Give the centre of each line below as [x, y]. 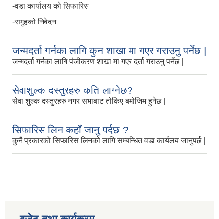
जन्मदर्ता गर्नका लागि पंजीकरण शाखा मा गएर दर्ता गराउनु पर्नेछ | [98, 62]
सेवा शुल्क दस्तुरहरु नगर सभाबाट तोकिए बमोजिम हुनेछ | [89, 101]
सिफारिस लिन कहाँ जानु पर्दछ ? [70, 130]
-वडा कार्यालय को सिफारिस [51, 6]
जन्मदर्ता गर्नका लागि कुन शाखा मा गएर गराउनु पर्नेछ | [109, 51]
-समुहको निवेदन [35, 22]
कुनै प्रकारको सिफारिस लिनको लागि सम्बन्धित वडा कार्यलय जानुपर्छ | [109, 141]
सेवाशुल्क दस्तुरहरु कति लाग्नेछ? [73, 90]
